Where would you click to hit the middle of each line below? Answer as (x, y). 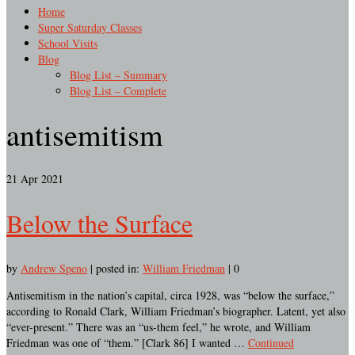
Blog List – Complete (118, 91)
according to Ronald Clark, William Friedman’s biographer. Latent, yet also (176, 311)
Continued (271, 343)
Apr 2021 (40, 178)
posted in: (119, 268)
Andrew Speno (54, 268)
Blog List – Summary (118, 75)
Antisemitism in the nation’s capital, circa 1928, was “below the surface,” (170, 295)
